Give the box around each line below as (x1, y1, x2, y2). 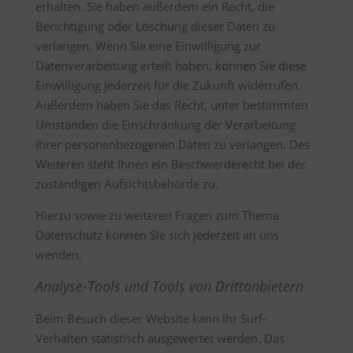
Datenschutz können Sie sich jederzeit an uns (35, 227, 279, 243)
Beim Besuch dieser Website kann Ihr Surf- (35, 310, 266, 326)
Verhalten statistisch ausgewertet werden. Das (35, 330, 284, 346)
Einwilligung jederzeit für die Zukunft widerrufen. (35, 77, 301, 93)
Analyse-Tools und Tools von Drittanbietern (35, 277, 303, 295)
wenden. (35, 247, 82, 262)
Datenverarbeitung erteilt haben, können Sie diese (35, 58, 307, 73)
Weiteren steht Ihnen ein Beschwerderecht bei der (35, 156, 306, 172)
